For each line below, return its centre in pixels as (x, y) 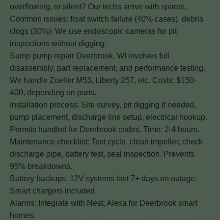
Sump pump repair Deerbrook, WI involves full (90, 56)
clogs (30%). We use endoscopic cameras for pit (93, 31)
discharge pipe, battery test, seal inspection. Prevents (102, 154)
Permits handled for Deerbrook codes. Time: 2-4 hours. (105, 129)
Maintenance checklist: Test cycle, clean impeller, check (106, 142)
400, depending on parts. (53, 93)
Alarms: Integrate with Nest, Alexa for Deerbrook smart (104, 203)
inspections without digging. (58, 43)
